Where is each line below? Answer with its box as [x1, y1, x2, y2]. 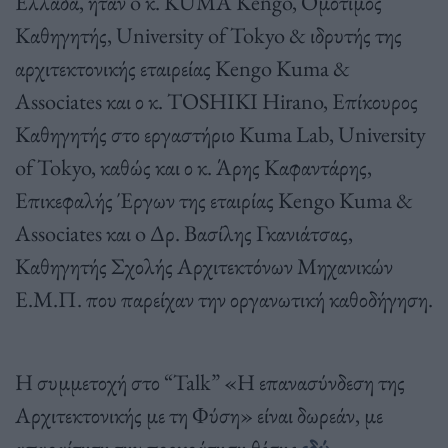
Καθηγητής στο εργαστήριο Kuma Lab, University [15, 119, 426, 150]
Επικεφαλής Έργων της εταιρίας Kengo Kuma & [15, 185, 413, 216]
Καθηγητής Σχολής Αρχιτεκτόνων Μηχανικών [15, 251, 393, 282]
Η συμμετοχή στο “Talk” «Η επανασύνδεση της [15, 367, 405, 398]
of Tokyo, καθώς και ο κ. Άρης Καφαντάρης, [15, 152, 372, 183]
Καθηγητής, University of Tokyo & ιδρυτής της [15, 20, 402, 51]
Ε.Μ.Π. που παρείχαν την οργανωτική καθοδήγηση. [15, 284, 433, 315]
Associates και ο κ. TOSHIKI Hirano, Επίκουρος [15, 86, 418, 117]
